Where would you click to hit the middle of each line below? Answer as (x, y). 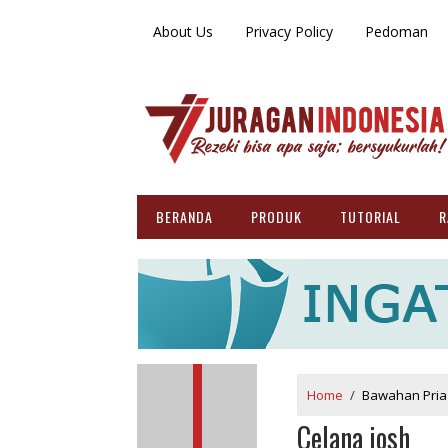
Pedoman (396, 31)
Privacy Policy (289, 31)
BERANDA (184, 216)
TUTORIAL (370, 216)
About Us (183, 31)
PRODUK (276, 216)
